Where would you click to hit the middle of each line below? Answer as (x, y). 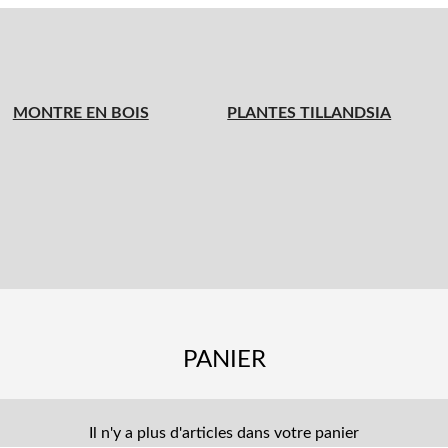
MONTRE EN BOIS (80, 113)
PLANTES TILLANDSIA (309, 113)
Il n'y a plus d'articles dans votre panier (224, 432)
